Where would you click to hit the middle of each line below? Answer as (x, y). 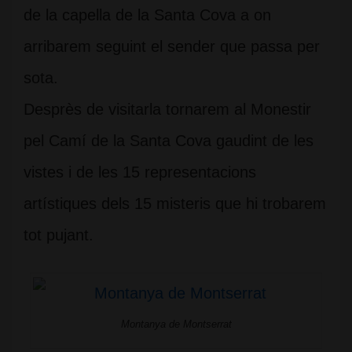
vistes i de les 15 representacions (140, 172)
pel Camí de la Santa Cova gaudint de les (169, 141)
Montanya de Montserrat (176, 324)
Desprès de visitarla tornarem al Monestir (167, 109)
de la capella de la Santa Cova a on (147, 15)
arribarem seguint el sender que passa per (172, 46)
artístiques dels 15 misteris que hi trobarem (175, 203)
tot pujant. (59, 235)
